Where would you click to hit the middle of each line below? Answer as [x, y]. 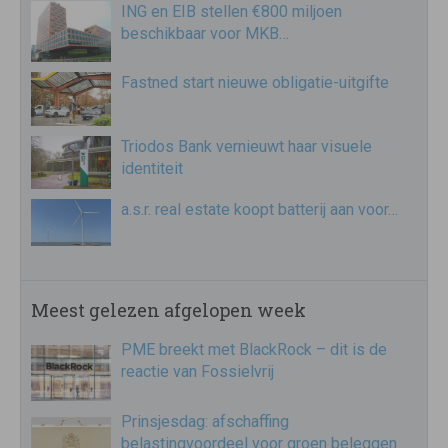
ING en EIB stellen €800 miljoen [231, 12]
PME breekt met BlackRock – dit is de [254, 350]
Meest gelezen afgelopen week [168, 310]
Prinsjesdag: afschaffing [205, 422]
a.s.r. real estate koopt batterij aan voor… [259, 210]
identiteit [152, 168]
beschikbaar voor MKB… [205, 34]
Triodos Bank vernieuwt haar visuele [246, 146]
